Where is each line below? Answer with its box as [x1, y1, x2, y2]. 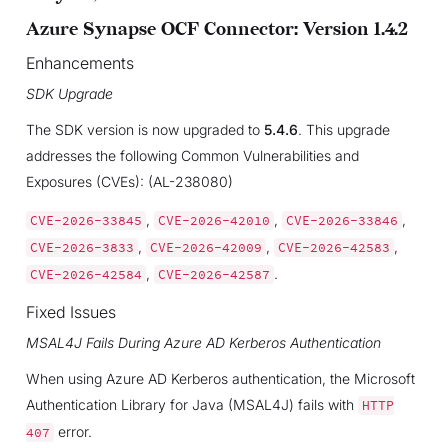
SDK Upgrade [25, 84, 113, 102]
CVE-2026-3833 [29, 239, 134, 255]
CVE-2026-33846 [285, 212, 398, 228]
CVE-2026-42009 [149, 239, 262, 255]
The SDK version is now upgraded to [25, 120, 264, 138]
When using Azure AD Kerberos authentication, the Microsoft [25, 369, 415, 387]
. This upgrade [297, 120, 390, 138]
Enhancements [25, 52, 134, 73]
